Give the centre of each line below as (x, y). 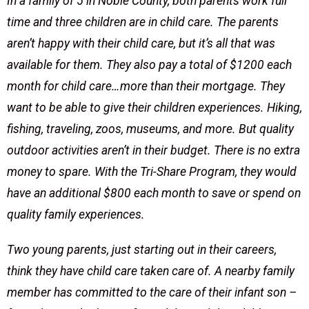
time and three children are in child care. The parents (143, 22)
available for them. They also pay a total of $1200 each (149, 65)
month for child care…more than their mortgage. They (146, 87)
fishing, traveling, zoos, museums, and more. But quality (150, 129)
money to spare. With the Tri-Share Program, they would (152, 172)
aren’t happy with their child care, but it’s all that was (141, 44)
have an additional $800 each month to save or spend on (154, 193)
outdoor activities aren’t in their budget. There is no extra (153, 151)
